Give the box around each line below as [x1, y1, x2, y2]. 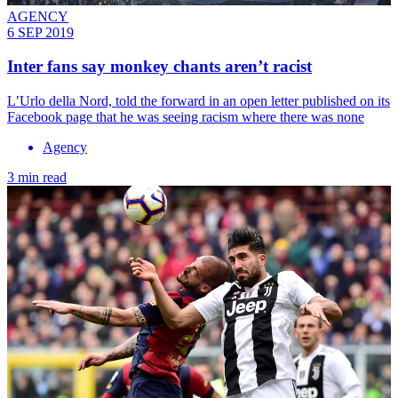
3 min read [7, 170, 67, 186]
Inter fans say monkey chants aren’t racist [7, 57, 312, 76]
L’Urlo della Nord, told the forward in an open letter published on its [7, 93, 390, 109]
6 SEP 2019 [7, 24, 74, 40]
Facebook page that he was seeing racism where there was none [7, 109, 364, 125]
